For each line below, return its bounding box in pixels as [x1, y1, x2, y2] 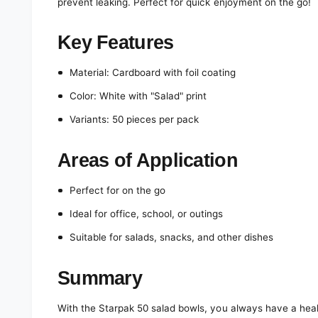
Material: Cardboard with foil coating [69, 67, 236, 79]
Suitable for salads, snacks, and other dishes [69, 231, 274, 243]
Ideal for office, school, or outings [69, 208, 224, 220]
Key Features [57, 31, 174, 53]
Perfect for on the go [69, 185, 165, 197]
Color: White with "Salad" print [69, 90, 207, 102]
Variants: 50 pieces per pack [69, 114, 199, 126]
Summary [57, 266, 143, 289]
